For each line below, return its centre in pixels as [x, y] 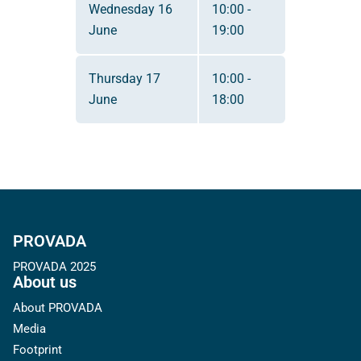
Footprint [37, 350]
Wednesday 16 [131, 9]
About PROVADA [58, 308]
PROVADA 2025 [54, 267]
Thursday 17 [124, 79]
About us [45, 282]
